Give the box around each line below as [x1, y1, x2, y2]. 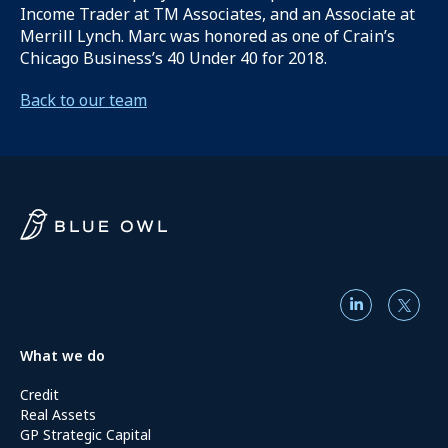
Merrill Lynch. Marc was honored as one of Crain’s [20, 25, 395, 47]
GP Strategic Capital [20, 425, 151, 444]
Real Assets [20, 405, 96, 424]
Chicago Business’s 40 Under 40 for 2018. [20, 47, 331, 69]
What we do [20, 346, 105, 365]
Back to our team [20, 89, 147, 111]
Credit [20, 385, 59, 404]
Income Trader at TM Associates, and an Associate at [20, 3, 415, 25]
